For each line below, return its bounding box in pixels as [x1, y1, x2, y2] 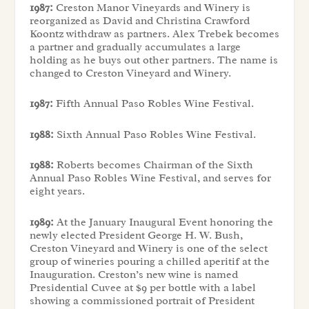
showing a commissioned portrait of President [29, 293, 255, 308]
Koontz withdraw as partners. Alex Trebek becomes [29, 26, 279, 41]
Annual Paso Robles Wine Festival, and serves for [29, 171, 271, 186]
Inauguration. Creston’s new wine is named [29, 267, 238, 281]
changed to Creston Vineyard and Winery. [29, 66, 231, 80]
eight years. [29, 184, 85, 199]
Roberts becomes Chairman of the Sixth [53, 158, 253, 172]
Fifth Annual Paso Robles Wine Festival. [52, 97, 254, 111]
